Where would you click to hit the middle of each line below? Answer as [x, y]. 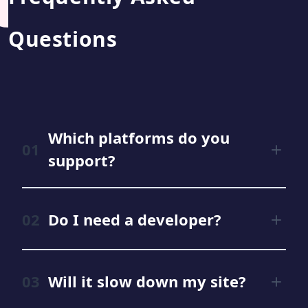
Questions [63, 39]
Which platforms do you [139, 137]
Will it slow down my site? [147, 281]
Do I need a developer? [135, 219]
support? [82, 160]
